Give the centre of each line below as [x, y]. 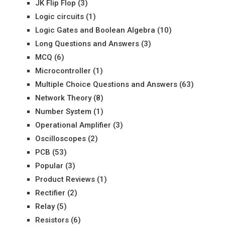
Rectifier [50, 193]
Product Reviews [65, 179]
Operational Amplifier [73, 125]
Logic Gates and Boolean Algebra [95, 30]
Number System [63, 111]
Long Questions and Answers [87, 44]
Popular [49, 166]
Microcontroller [63, 71]
